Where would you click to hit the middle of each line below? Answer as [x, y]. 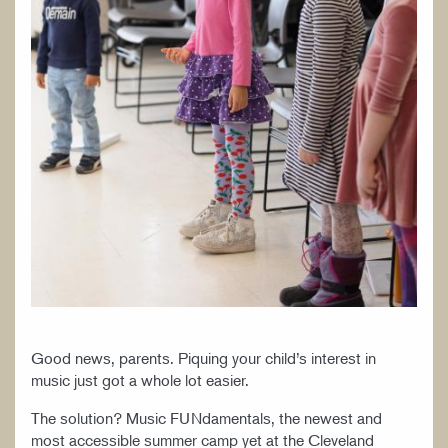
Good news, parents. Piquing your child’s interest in [203, 357]
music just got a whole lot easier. [146, 379]
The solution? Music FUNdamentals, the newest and [206, 417]
